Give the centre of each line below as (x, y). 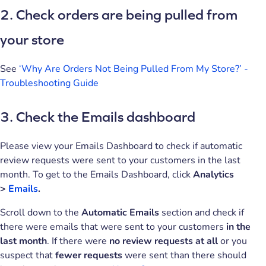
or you (232, 241)
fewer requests (89, 256)
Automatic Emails (120, 213)
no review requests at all (164, 241)
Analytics (213, 175)
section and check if (202, 213)
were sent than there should (184, 256)
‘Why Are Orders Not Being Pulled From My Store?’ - (134, 69)
